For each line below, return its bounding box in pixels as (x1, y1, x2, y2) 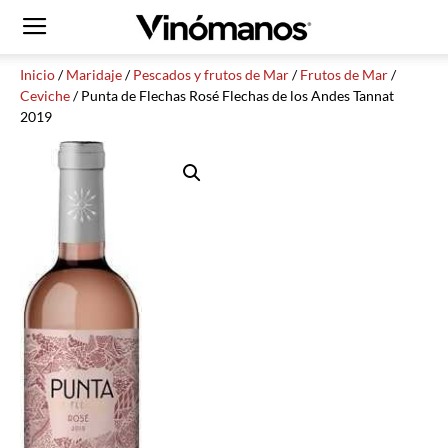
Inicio (20, 66, 55, 83)
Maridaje (66, 66, 122, 83)
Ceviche (20, 87, 70, 104)
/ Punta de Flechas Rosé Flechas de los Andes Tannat (70, 87, 394, 104)
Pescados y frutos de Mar (133, 66, 289, 83)
